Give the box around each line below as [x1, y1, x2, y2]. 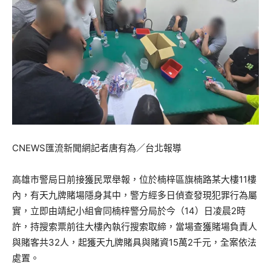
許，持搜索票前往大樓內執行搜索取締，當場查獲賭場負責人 [12, 221, 257, 233]
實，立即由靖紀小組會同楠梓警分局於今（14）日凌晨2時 [12, 205, 246, 217]
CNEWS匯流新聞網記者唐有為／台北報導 [12, 142, 181, 154]
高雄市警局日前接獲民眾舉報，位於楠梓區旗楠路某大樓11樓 [12, 174, 256, 186]
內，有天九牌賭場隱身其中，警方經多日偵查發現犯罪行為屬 [12, 189, 257, 201]
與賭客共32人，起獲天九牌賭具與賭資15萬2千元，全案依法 [12, 237, 256, 249]
